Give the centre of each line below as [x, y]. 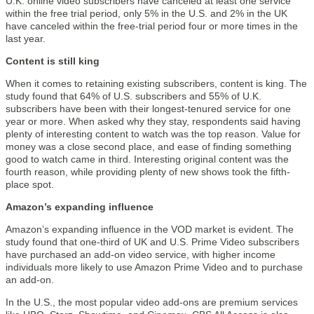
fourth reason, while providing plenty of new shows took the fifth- [148, 172]
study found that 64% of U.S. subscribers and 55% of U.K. [134, 96]
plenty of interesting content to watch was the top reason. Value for [153, 134]
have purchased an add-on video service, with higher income [141, 254]
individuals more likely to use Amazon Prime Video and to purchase [154, 267]
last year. [26, 39]
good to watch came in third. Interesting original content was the [147, 159]
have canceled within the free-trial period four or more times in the [152, 26]
